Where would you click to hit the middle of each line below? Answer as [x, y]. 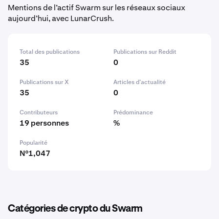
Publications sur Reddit [145, 52]
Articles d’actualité [140, 82]
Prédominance [133, 112]
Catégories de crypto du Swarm [75, 209]
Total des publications [50, 52]
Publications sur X [44, 82]
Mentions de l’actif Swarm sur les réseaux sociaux [97, 8]
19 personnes [44, 123]
